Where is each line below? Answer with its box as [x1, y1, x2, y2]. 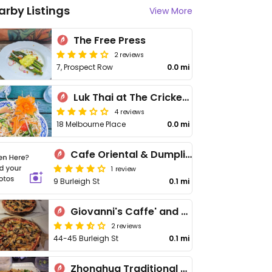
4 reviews [114, 106, 145, 116]
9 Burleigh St [53, 176, 100, 186]
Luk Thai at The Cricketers [182, 90, 189, 104]
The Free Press [73, 33, 146, 47]
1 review [111, 163, 136, 173]
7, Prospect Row [56, 62, 114, 72]
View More [149, 5, 192, 17]
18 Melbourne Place [56, 119, 126, 129]
